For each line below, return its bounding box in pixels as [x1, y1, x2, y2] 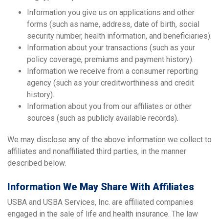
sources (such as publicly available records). [27, 113, 178, 123]
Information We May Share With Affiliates [7, 180, 194, 193]
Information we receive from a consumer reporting [27, 66, 198, 76]
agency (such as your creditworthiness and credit [27, 78, 194, 88]
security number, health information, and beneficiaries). [27, 31, 212, 41]
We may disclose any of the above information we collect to [7, 134, 212, 144]
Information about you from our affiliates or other [27, 101, 192, 111]
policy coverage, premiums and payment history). [27, 54, 194, 64]
